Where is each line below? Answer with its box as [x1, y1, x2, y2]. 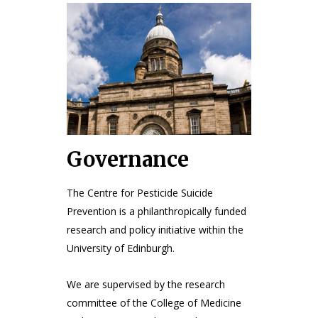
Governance [67, 146, 189, 172]
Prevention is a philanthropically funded [67, 204, 246, 218]
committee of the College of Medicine [67, 295, 241, 309]
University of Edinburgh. [67, 241, 177, 255]
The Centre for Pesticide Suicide [67, 185, 213, 199]
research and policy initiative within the [67, 222, 243, 236]
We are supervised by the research [67, 277, 225, 291]
